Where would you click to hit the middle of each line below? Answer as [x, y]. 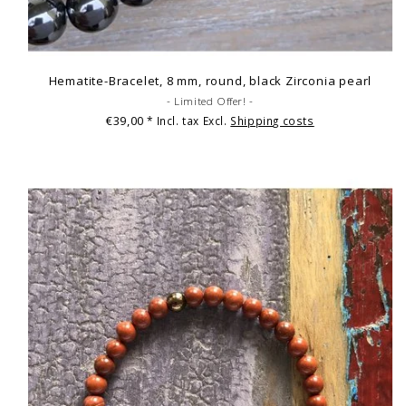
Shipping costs [272, 120]
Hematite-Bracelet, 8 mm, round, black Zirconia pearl [210, 80]
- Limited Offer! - [210, 101]
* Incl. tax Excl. [189, 120]
